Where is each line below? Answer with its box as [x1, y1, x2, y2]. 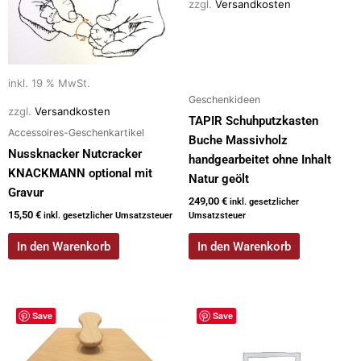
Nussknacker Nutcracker [8, 147, 142, 162]
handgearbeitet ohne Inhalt [189, 152, 331, 168]
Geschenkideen [189, 93, 260, 106]
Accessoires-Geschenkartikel [8, 126, 144, 139]
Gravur [8, 185, 44, 201]
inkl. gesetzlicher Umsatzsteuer [44, 210, 172, 222]
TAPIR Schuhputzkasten [189, 114, 318, 129]
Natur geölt [189, 172, 249, 187]
